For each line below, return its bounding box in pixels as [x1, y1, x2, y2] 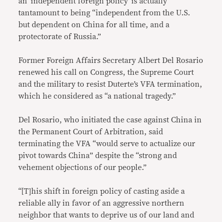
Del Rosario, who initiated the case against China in [18, 116, 202, 124]
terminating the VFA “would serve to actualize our [18, 140, 196, 148]
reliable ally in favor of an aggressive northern [18, 199, 185, 208]
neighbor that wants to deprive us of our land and [18, 211, 195, 220]
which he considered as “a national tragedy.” [18, 92, 176, 101]
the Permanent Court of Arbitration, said [18, 128, 164, 136]
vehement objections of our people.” [18, 164, 147, 172]
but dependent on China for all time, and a [18, 21, 170, 29]
